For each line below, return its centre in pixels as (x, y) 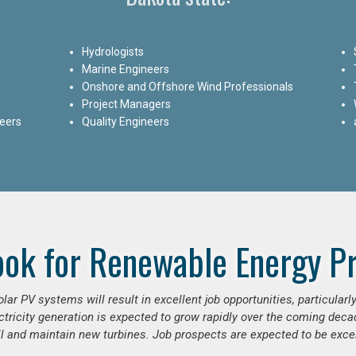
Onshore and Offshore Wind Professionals (188, 86)
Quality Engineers (126, 121)
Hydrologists (113, 51)
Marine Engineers (126, 69)
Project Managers (127, 104)
